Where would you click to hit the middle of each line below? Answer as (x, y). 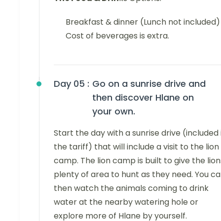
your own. (114, 111)
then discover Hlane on (143, 98)
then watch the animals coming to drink (131, 188)
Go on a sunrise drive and (149, 84)
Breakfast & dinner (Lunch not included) (143, 22)
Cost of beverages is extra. (117, 36)
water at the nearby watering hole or (126, 202)
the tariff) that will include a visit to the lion (136, 147)
